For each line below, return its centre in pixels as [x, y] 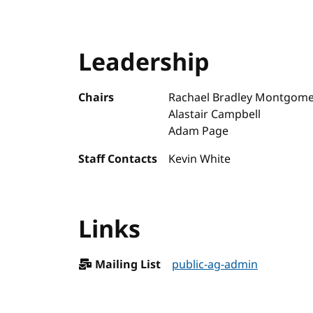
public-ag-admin [215, 265]
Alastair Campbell [214, 115]
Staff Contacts [118, 159]
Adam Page [198, 131]
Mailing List [126, 265]
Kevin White [199, 159]
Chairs [96, 98]
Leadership [144, 63]
